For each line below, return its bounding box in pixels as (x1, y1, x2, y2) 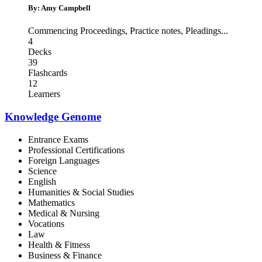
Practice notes (130, 26, 181, 36)
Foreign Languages (28, 155, 99, 166)
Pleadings (185, 26, 221, 36)
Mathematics (28, 197, 75, 208)
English (28, 176, 56, 187)
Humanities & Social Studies (28, 187, 134, 197)
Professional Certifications (28, 144, 125, 155)
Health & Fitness (28, 239, 90, 250)
